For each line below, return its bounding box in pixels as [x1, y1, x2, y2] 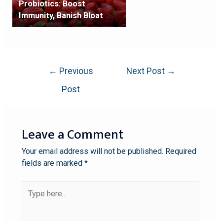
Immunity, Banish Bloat [18, 10, 103, 20]
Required [165, 146, 196, 156]
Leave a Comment [21, 123, 123, 146]
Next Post [126, 66, 167, 76]
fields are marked [21, 158, 84, 168]
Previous [57, 66, 94, 76]
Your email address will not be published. [21, 146, 163, 156]
